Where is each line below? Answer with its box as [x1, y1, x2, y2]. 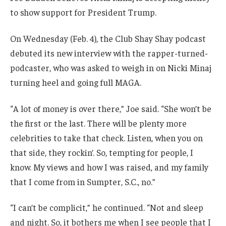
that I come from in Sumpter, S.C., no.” [10, 176, 155, 187]
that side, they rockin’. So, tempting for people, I [10, 146, 193, 158]
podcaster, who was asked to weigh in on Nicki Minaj [10, 62, 211, 73]
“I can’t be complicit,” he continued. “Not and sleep [10, 202, 203, 213]
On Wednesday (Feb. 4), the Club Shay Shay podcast [10, 32, 206, 44]
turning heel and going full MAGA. [10, 76, 141, 88]
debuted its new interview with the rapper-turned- [10, 47, 208, 59]
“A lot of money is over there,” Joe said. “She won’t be [10, 102, 211, 114]
